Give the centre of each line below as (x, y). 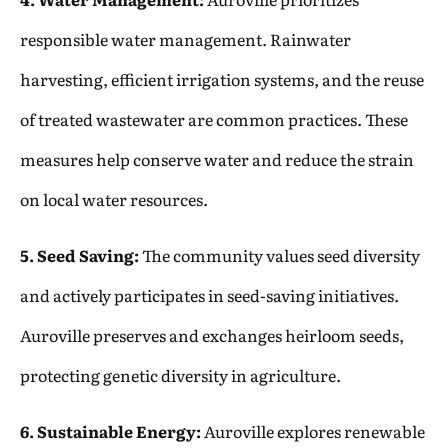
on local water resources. (114, 198)
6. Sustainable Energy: (110, 430)
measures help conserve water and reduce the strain (217, 158)
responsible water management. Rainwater (185, 38)
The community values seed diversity (279, 254)
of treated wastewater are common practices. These (214, 118)
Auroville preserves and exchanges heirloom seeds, (212, 334)
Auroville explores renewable (313, 430)
